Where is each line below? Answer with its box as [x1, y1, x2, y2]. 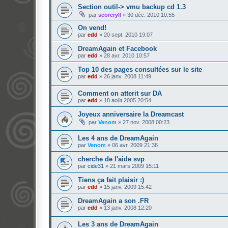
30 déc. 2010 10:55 [127, 12, 175, 18]
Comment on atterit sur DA [78, 90, 162, 98]
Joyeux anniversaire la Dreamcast [78, 110, 184, 119]
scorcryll [98, 12, 121, 18]
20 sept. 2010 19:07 [104, 32, 153, 38]
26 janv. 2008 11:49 [104, 73, 151, 80]
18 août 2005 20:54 [104, 97, 151, 104]
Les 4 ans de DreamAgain [78, 134, 158, 142]
